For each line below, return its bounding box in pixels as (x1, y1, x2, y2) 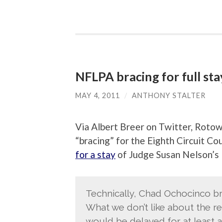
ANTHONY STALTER (132, 91, 206, 100)
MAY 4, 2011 (75, 91, 120, 100)
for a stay (75, 148, 115, 160)
